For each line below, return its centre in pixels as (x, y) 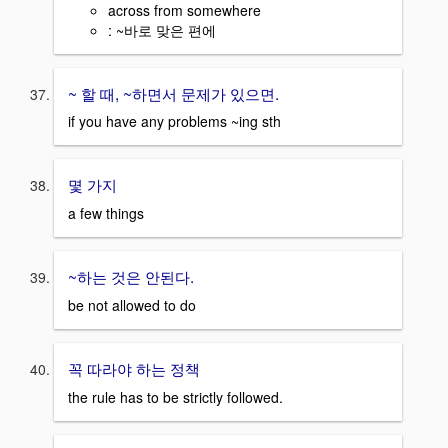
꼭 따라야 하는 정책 (134, 367)
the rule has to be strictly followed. (175, 396)
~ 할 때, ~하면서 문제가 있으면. (173, 92)
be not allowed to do (132, 304)
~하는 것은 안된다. (131, 276)
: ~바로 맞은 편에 (162, 29)
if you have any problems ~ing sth (174, 121)
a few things (106, 213)
